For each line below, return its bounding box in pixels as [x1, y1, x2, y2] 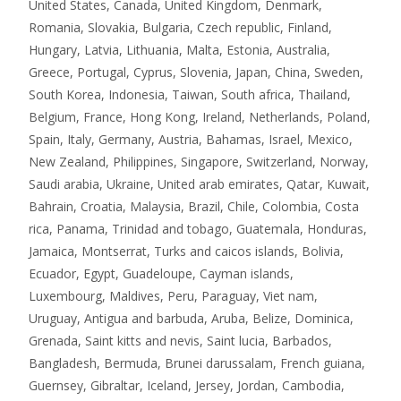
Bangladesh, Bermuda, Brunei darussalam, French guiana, [29, 354, 365, 372]
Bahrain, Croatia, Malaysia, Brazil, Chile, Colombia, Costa [29, 198, 359, 216]
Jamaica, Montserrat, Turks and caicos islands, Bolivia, [29, 243, 344, 260]
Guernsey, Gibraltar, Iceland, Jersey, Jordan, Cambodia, [29, 377, 345, 395]
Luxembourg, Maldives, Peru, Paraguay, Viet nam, [29, 287, 318, 305]
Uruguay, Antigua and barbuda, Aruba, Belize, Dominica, [29, 310, 354, 328]
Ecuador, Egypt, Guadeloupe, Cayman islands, [29, 265, 294, 283]
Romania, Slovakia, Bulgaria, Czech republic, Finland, [29, 19, 332, 37]
